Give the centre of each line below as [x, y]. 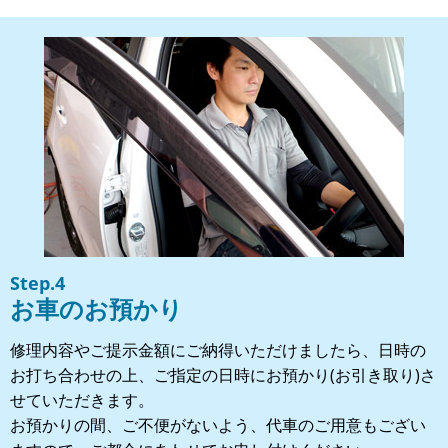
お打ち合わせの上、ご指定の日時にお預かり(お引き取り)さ [223, 374]
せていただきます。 [82, 399]
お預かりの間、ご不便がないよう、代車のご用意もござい [218, 424]
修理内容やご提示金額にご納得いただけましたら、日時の [218, 349]
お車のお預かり [96, 308]
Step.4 [37, 282]
